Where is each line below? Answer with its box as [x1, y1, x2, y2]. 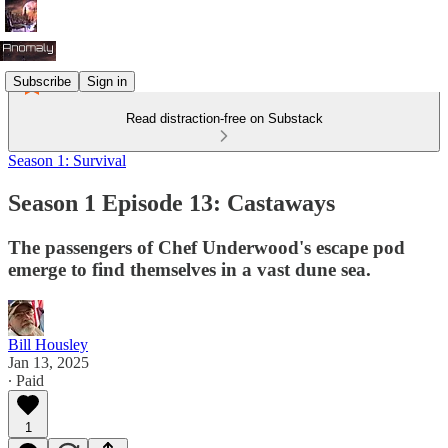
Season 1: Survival [8, 152, 126, 169]
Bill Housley [8, 335, 88, 353]
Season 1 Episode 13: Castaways [8, 189, 335, 216]
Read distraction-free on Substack [125, 111, 323, 126]
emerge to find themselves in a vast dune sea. [8, 258, 371, 280]
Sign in [87, 73, 127, 89]
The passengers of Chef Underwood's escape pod [8, 236, 405, 258]
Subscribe [13, 73, 71, 89]
